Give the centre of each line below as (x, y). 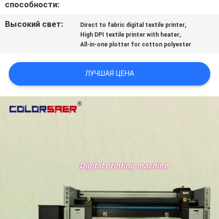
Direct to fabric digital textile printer (133, 25)
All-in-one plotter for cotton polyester (136, 45)
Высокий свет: (34, 24)
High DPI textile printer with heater (130, 35)
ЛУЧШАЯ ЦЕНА (109, 74)
